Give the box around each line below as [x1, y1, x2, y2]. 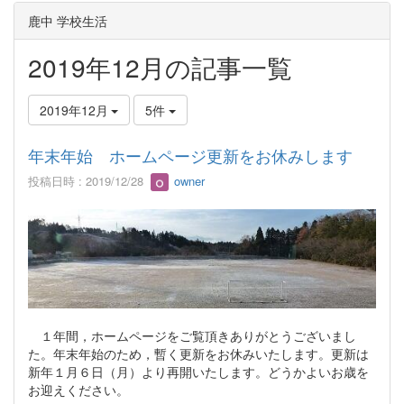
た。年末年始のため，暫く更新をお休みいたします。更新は [28, 344, 369, 363]
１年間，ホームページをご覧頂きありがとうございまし [28, 326, 356, 345]
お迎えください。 [28, 381, 129, 399]
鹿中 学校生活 [28, 11, 107, 30]
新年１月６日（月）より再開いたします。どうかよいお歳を [28, 363, 369, 381]
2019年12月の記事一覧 [28, 48, 292, 85]
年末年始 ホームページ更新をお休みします [28, 142, 353, 167]
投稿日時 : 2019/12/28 [28, 171, 151, 189]
